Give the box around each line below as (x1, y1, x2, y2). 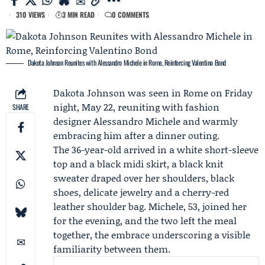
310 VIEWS (16, 9, 45, 20)
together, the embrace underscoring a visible (53, 228, 250, 241)
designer (53, 114, 93, 128)
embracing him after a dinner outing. (53, 128, 219, 142)
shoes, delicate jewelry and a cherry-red (53, 185, 229, 199)
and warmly (180, 114, 238, 128)
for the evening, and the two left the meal (53, 214, 237, 227)
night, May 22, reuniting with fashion (53, 100, 219, 114)
